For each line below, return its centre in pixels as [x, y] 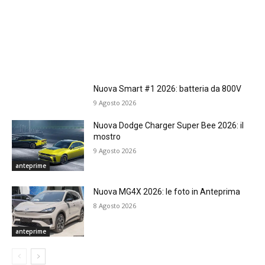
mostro [107, 136]
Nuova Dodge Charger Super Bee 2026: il [169, 125]
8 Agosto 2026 [115, 205]
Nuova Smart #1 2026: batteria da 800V [168, 88]
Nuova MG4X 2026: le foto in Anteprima [167, 191]
